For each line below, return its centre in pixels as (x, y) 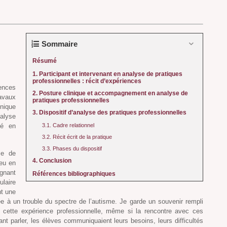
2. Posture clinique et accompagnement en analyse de (110, 93)
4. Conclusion (52, 160)
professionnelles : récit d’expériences (88, 81)
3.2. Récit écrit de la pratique (78, 137)
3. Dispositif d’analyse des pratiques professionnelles (109, 112)
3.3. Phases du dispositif (73, 148)
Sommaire (60, 44)
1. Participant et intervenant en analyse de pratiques (107, 74)
